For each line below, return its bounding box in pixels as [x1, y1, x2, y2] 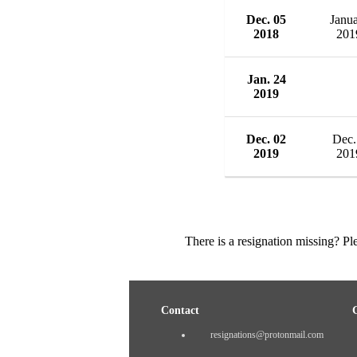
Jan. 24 [246, 72, 286, 86]
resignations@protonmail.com [210, 328, 324, 340]
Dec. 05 [246, 12, 286, 26]
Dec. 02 [246, 131, 286, 146]
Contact [161, 304, 199, 316]
